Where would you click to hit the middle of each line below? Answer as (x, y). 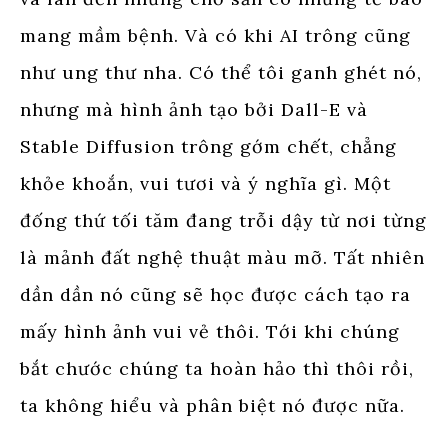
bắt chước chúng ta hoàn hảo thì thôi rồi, (217, 368)
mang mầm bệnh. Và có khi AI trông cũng (215, 35)
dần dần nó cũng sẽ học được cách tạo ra (215, 294)
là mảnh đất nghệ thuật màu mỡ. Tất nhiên (222, 257)
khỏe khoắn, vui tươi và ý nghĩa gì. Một (205, 183)
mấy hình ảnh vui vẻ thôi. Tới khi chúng (210, 331)
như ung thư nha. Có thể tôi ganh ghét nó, (221, 72)
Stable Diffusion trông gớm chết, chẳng (208, 146)
